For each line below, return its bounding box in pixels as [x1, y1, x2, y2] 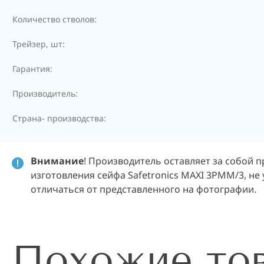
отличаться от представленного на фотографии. [31, 183, 256, 196]
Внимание [31, 154, 84, 167]
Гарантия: [12, 63, 52, 74]
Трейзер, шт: [12, 38, 65, 49]
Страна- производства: [12, 113, 106, 124]
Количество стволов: [12, 14, 97, 25]
